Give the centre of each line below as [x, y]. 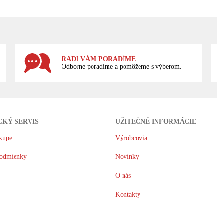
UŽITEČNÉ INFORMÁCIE [155, 122]
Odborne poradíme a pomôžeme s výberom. [121, 67]
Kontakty [128, 194]
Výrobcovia [131, 138]
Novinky [127, 156]
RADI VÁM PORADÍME [98, 59]
